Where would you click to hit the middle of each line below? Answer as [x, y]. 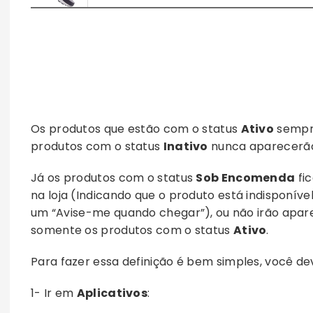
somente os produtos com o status [132, 230]
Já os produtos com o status [114, 178]
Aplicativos [112, 293]
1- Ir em [54, 293]
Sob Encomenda [246, 178]
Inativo [185, 146]
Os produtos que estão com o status [136, 129]
